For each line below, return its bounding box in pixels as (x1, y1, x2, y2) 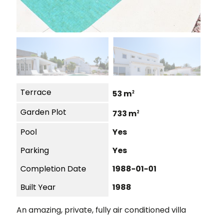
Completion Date (20, 163, 86, 175)
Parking (20, 145, 49, 156)
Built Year (20, 182, 56, 193)
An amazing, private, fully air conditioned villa (16, 204, 186, 216)
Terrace (20, 86, 51, 98)
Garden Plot (20, 107, 66, 118)
